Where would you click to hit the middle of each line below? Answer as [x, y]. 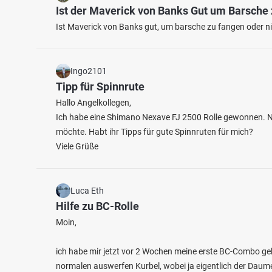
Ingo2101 [89, 71]
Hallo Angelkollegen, [93, 103]
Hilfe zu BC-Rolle [97, 206]
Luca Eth [87, 191]
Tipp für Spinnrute [100, 87]
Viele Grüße [77, 146]
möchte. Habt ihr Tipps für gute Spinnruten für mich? [155, 132]
